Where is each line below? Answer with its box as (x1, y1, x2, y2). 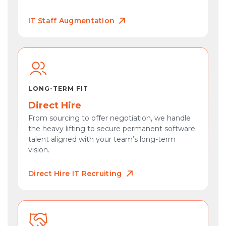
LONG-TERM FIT (28, 85, 88, 92)
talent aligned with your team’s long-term (28, 135, 176, 144)
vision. (28, 145, 49, 154)
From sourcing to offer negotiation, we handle (28, 114, 191, 123)
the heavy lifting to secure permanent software (28, 124, 195, 133)
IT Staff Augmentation (28, 16, 115, 25)
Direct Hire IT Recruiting (28, 169, 122, 178)
